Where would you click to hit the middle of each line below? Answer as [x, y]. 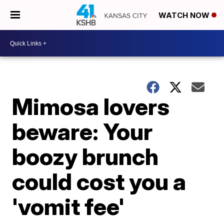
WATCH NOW [185, 15]
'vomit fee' [68, 206]
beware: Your [82, 131]
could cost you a [99, 181]
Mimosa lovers [91, 106]
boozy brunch [85, 156]
